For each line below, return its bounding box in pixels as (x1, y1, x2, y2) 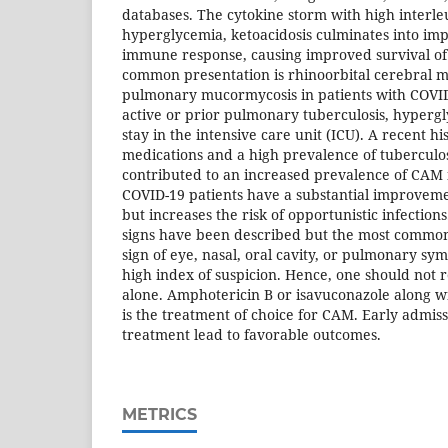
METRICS (122, 405, 197, 425)
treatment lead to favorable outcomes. (122, 325, 381, 345)
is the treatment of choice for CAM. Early (122, 305, 398, 325)
